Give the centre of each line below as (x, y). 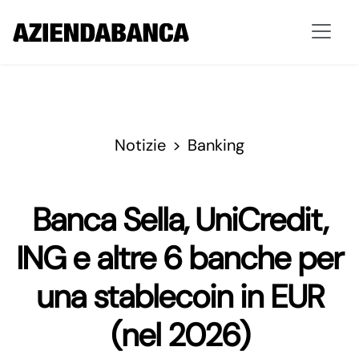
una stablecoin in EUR (179, 296)
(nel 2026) (179, 335)
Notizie (140, 145)
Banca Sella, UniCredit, (179, 220)
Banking (216, 145)
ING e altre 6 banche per (179, 258)
